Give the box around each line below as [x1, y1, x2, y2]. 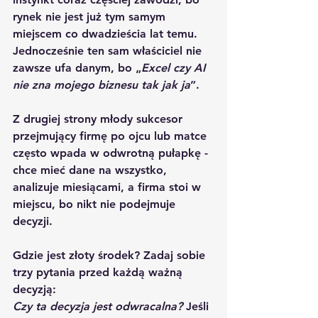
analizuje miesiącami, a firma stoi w [13, 180, 204, 194]
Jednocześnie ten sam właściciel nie [13, 43, 205, 57]
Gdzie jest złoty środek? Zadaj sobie [13, 248, 209, 262]
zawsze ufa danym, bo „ [13, 60, 141, 75]
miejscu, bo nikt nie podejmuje [13, 197, 179, 211]
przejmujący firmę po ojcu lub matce [13, 128, 210, 143]
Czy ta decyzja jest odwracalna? [13, 299, 182, 313]
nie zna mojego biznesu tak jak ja [13, 77, 190, 92]
